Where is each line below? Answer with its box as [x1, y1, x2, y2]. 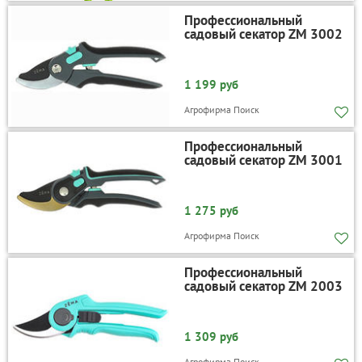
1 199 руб [183, 77, 238, 93]
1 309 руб [183, 329, 238, 345]
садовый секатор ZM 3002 [183, 25, 343, 44]
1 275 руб [183, 203, 238, 219]
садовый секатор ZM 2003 [183, 277, 343, 296]
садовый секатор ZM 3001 [183, 151, 343, 170]
